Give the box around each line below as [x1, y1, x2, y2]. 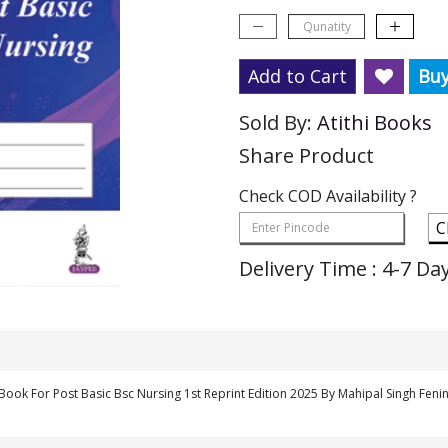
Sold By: [239, 109, 317, 136]
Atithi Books [317, 109, 432, 136]
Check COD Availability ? [239, 185, 417, 207]
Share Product [239, 142, 374, 169]
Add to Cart [248, 64, 347, 88]
